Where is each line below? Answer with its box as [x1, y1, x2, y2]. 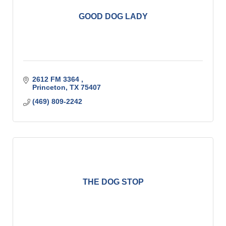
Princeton [32, 83, 66, 91]
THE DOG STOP [82, 178, 144, 186]
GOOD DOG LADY [78, 12, 148, 21]
